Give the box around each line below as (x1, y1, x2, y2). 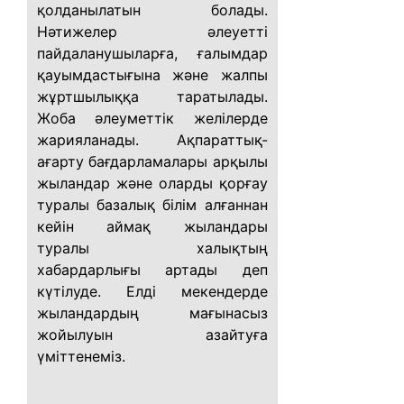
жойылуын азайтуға (37, 326, 268, 344)
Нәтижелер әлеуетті (37, 23, 268, 41)
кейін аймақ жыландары (37, 217, 268, 235)
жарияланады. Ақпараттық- (37, 131, 268, 149)
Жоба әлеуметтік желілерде (37, 109, 268, 127)
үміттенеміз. (37, 347, 125, 365)
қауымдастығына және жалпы (37, 66, 268, 84)
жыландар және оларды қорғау (37, 174, 268, 192)
